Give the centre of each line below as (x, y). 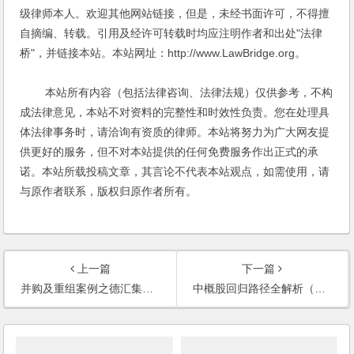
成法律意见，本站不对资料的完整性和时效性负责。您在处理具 (175, 113)
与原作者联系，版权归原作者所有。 (109, 192)
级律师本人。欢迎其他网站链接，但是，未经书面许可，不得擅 (175, 14)
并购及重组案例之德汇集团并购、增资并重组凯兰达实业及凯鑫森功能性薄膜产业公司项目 (82, 289)
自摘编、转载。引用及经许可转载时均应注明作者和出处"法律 (171, 34)
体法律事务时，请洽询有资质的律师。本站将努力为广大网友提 (175, 132)
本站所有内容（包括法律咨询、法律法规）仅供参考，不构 (177, 93)
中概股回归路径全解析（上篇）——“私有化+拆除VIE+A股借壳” (253, 289)
